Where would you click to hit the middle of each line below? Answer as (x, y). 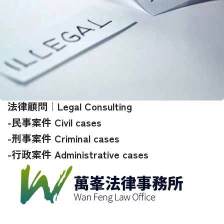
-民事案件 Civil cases (54, 122)
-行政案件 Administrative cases (78, 154)
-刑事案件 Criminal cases (63, 138)
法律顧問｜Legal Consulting (70, 106)
